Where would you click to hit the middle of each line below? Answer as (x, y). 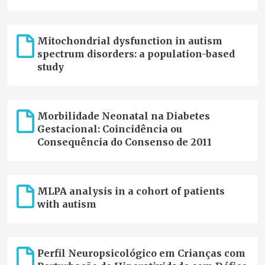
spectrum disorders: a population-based (136, 54)
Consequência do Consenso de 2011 (124, 142)
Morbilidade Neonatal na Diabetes (123, 116)
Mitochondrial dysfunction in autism (130, 41)
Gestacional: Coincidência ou (109, 129)
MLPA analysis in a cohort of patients (131, 191)
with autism (67, 204)
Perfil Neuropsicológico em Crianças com (141, 253)
